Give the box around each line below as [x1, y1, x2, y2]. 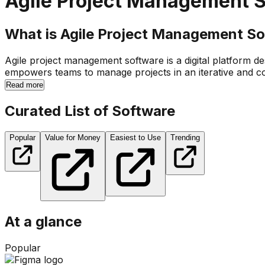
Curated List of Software [5, 102, 175, 119]
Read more [6, 80, 43, 89]
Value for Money [45, 133, 101, 143]
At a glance [5, 213, 82, 231]
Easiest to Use [110, 133, 161, 143]
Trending [170, 133, 200, 143]
